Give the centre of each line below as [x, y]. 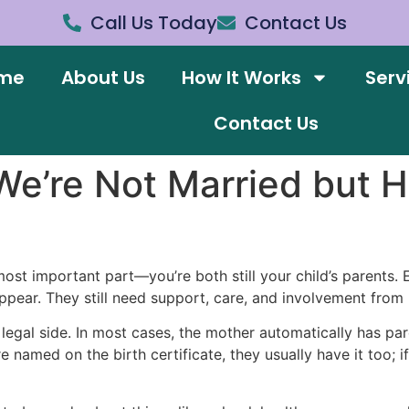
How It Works [241, 78]
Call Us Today [153, 23]
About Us [103, 78]
